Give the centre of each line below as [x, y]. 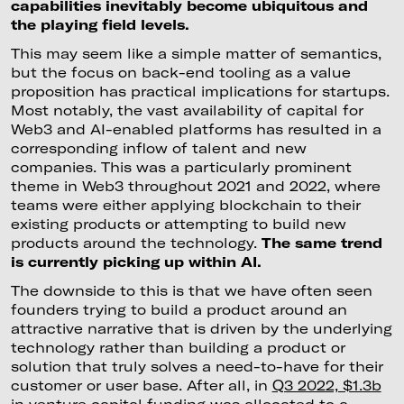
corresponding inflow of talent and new [158, 147]
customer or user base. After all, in [141, 385]
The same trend [321, 242]
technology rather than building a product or [178, 347]
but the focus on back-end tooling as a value [180, 72]
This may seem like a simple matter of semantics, [196, 53]
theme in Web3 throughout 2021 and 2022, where [195, 185]
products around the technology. [136, 242]
